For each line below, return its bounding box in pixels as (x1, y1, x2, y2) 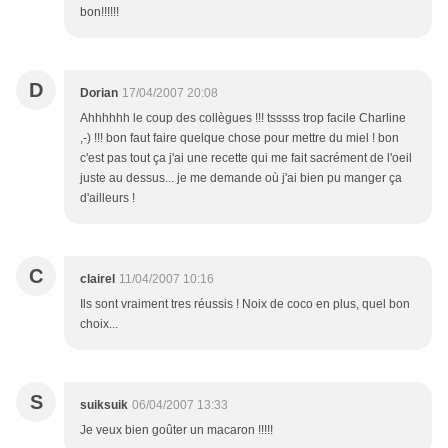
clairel (80, 272, 115, 287)
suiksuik (80, 398, 128, 413)
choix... (80, 317, 118, 332)
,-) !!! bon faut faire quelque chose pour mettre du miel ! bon (80, 131, 399, 146)
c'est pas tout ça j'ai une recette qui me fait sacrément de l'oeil (80, 151, 412, 166)
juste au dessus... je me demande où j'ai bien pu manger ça (80, 171, 402, 186)
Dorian (80, 86, 118, 101)
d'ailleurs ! (80, 191, 135, 206)
